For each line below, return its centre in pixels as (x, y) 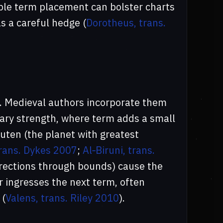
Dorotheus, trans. (126, 23)
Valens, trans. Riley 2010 (62, 198)
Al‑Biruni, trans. (118, 150)
